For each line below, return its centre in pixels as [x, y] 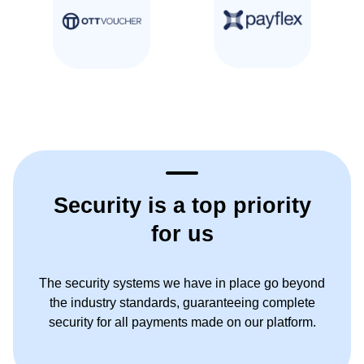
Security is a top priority [182, 205]
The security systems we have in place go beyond [182, 283]
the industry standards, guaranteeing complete [182, 302]
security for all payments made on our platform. [182, 322]
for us [182, 233]
